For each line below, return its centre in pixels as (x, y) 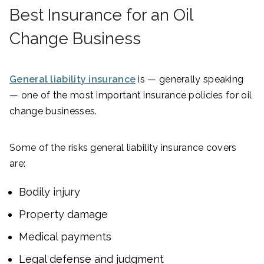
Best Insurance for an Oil (101, 15)
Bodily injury (49, 192)
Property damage (63, 214)
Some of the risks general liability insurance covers (123, 147)
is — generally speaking (190, 79)
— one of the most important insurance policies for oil (131, 95)
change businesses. (55, 111)
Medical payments (65, 236)
